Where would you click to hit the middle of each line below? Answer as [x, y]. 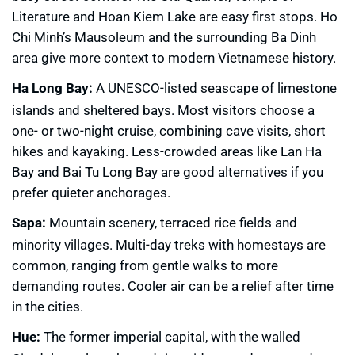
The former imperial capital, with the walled [170, 336]
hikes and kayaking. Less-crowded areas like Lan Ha [167, 151]
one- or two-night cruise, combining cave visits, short [169, 130]
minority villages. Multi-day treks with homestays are [169, 244]
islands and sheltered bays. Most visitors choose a [163, 109]
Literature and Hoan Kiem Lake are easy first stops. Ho [175, 16]
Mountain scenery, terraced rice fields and [172, 222]
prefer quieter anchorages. [91, 192]
